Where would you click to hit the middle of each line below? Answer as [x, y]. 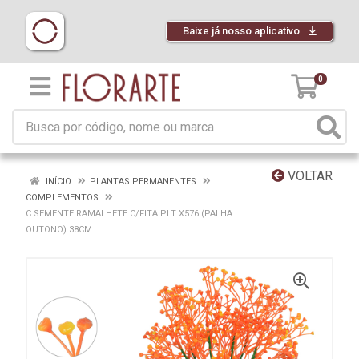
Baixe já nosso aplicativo [242, 31]
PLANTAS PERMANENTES [143, 182]
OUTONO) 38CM [59, 230]
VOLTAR [309, 176]
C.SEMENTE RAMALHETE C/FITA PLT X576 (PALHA [129, 214]
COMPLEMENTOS [62, 198]
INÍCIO [57, 182]
